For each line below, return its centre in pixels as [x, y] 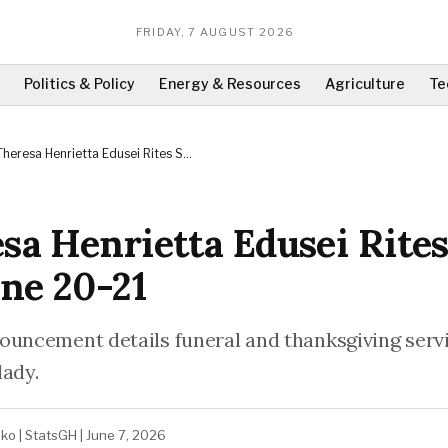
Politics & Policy [79, 83]
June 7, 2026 [126, 435]
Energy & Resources [230, 83]
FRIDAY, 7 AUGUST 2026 [215, 31]
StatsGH [51, 435]
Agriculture [365, 83]
